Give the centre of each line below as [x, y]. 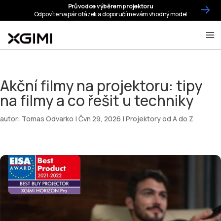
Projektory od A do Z [160, 119]
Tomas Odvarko [48, 119]
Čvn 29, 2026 [100, 119]
